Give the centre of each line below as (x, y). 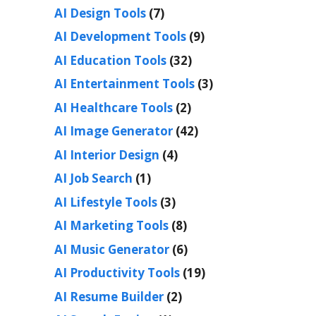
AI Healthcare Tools (114, 107)
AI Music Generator (112, 249)
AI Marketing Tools (111, 226)
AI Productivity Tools (117, 273)
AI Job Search (93, 178)
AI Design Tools (100, 13)
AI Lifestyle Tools (106, 202)
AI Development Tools (120, 37)
